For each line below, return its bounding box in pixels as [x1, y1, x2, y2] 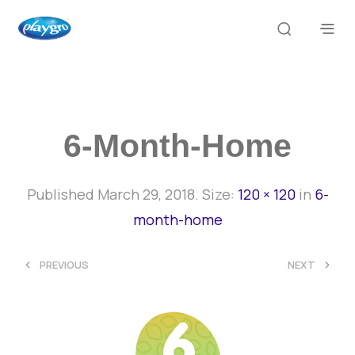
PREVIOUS [40, 258, 89, 272]
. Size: [194, 185, 238, 204]
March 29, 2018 [97, 185, 195, 204]
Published [26, 185, 97, 204]
